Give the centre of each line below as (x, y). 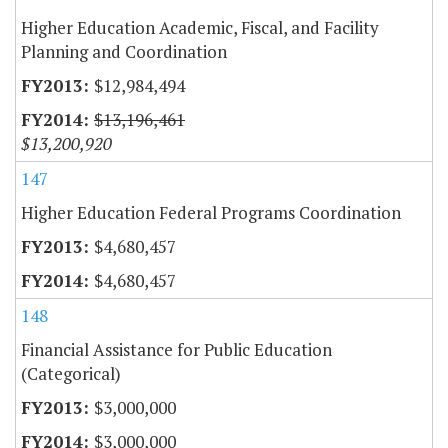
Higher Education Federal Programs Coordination (211, 212)
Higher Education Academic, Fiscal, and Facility (200, 27)
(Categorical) (71, 373)
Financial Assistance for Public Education (176, 349)
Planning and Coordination (124, 51)
